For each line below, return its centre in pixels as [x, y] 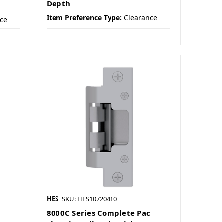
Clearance [140, 18]
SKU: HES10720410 [89, 199]
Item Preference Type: [84, 18]
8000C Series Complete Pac [98, 213]
